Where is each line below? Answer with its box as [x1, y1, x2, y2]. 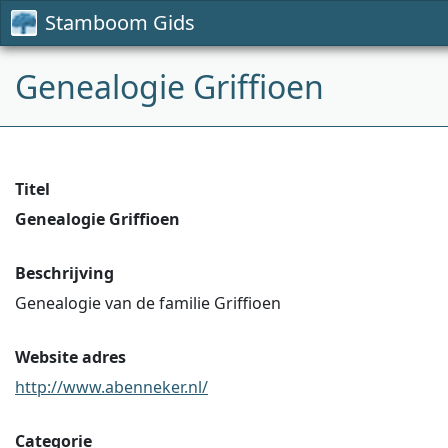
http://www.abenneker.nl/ [15, 376, 208, 398]
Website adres [15, 346, 126, 368]
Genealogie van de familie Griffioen [15, 292, 281, 314]
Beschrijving [15, 262, 114, 284]
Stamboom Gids [45, 9, 195, 36]
